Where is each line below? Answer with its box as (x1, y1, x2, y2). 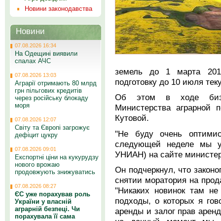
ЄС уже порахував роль (15, 190, 90, 198)
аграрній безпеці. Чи (15, 205, 80, 213)
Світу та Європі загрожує (15, 124, 90, 131)
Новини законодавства (25, 5, 92, 12)
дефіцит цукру (15, 131, 58, 139)
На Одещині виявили (15, 50, 77, 57)
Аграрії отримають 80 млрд (15, 79, 97, 87)
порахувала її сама (15, 213, 75, 220)
